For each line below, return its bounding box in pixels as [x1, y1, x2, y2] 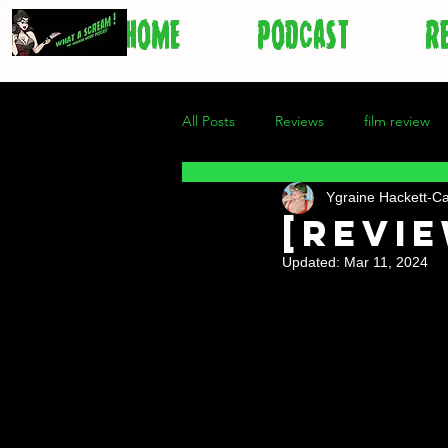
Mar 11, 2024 [344, 253, 428, 270]
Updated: [282, 253, 344, 270]
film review [364, 112, 430, 131]
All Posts [182, 112, 235, 131]
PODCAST [257, 17, 349, 55]
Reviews [275, 112, 324, 131]
